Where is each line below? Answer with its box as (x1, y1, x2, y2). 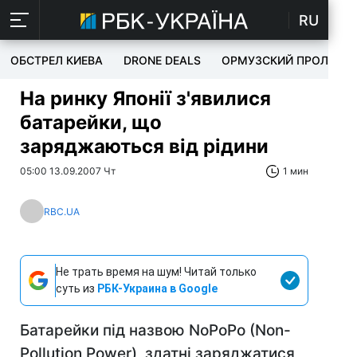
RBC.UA (44, 205, 80, 218)
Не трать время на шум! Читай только (56, 265, 257, 278)
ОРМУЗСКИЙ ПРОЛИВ (222, 53, 343, 67)
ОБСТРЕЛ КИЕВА (10, 53, 103, 67)
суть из (56, 282, 97, 295)
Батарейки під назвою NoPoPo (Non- (20, 321, 291, 339)
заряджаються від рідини (20, 135, 269, 158)
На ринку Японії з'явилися (20, 87, 271, 110)
